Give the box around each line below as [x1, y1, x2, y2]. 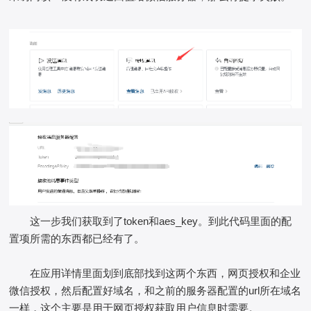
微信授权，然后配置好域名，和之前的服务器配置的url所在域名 [9, 285, 302, 297]
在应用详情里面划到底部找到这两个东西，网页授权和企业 [30, 267, 301, 280]
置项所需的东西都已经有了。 [9, 233, 145, 245]
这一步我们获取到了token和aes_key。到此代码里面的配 [30, 215, 292, 228]
